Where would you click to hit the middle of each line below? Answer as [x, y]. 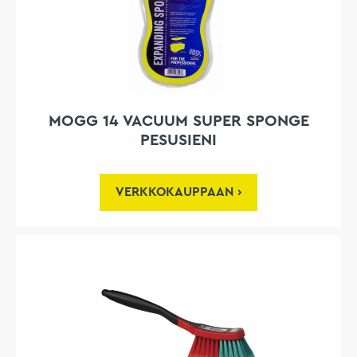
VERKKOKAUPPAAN [175, 192]
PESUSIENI [178, 141]
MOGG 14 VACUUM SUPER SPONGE [178, 122]
